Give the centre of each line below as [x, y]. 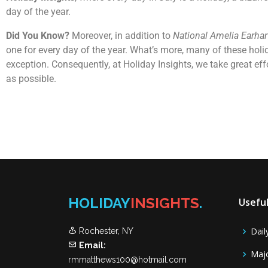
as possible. [31, 79]
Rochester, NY [105, 231]
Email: [92, 245]
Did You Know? [38, 36]
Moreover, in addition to [121, 36]
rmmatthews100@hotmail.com [127, 260]
